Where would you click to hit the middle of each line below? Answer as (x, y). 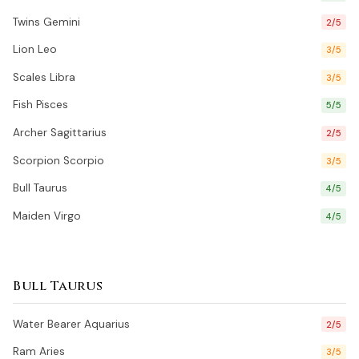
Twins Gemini (46, 22)
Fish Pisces (40, 105)
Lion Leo (35, 50)
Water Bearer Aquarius (71, 324)
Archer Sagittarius (60, 133)
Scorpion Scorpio (58, 160)
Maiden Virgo (47, 216)
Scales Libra (44, 77)
